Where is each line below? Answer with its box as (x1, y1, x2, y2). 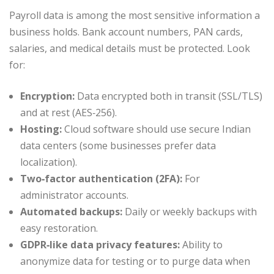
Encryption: (20, 89, 75, 103)
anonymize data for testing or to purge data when (20, 254, 250, 268)
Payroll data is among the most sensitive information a (9, 8, 260, 22)
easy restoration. (20, 221, 98, 235)
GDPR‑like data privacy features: (20, 237, 180, 251)
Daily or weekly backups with (122, 204, 257, 218)
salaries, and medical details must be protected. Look (9, 41, 250, 55)
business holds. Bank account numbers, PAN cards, (9, 24, 243, 39)
